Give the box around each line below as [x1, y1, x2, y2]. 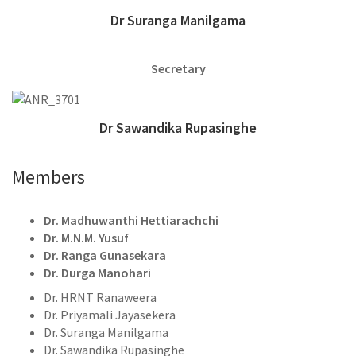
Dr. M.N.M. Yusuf [44, 230, 129, 246]
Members [12, 164, 85, 190]
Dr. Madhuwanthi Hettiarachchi [44, 212, 219, 229]
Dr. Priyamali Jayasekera [44, 307, 176, 323]
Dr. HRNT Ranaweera [44, 289, 157, 306]
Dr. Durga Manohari [44, 265, 151, 281]
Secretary [150, 60, 206, 77]
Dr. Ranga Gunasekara [44, 247, 166, 264]
